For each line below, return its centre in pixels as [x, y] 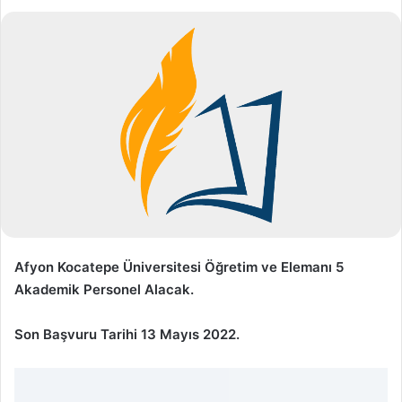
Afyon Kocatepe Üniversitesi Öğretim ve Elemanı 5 [179, 267]
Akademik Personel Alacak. [104, 289]
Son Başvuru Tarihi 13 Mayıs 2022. [127, 334]
